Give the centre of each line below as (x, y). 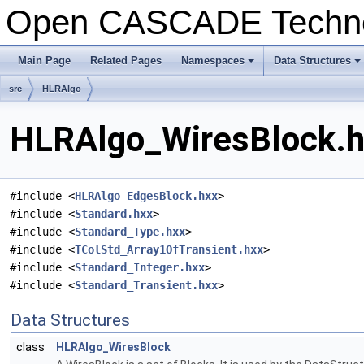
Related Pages (126, 61)
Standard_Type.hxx (130, 232)
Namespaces (213, 61)
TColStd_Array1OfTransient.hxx (169, 250)
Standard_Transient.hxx (146, 286)
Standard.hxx (114, 214)
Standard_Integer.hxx (140, 268)
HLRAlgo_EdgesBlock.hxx (146, 196)
